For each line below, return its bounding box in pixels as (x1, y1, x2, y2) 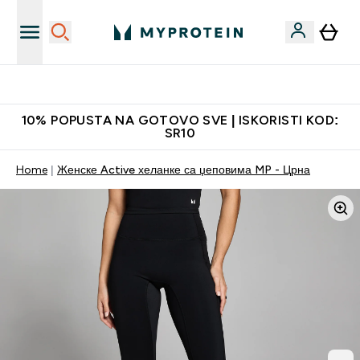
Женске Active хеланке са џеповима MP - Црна (57, 163, 310, 176)
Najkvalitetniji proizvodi (129, 78, 251, 91)
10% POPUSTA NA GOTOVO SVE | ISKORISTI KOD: (21, 113, 339, 127)
